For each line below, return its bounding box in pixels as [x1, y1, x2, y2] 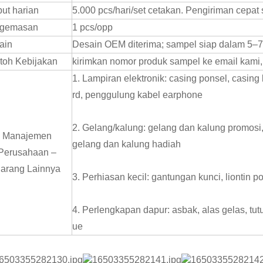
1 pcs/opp [72, 22, 113, 32]
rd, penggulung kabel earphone [72, 89, 203, 100]
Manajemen [2, 130, 52, 141]
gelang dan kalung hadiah [72, 139, 181, 149]
